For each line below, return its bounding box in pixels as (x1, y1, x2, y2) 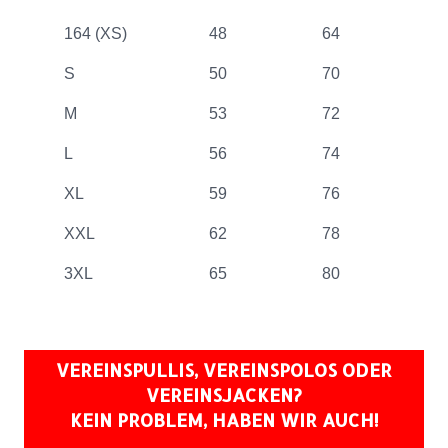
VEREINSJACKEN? (146, 382, 302, 406)
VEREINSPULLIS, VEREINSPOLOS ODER (56, 357, 392, 381)
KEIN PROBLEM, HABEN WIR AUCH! (69, 407, 379, 431)
